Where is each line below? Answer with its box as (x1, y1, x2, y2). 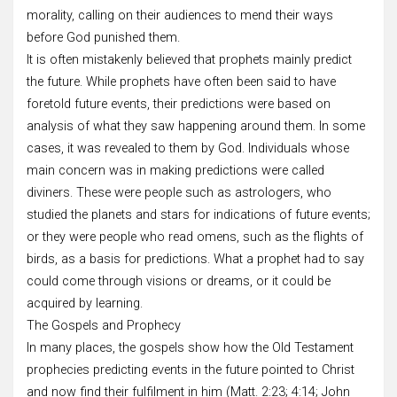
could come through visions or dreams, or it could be (27, 273, 331, 289)
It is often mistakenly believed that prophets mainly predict (27, 51, 352, 67)
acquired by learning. (27, 295, 143, 311)
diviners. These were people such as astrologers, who (27, 184, 331, 200)
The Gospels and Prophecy (27, 317, 181, 333)
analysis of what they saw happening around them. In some (27, 118, 365, 134)
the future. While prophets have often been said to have (27, 74, 336, 90)
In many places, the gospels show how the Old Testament (27, 339, 354, 355)
